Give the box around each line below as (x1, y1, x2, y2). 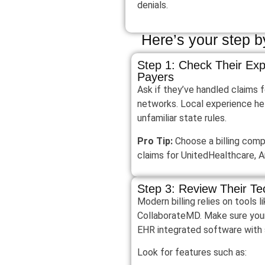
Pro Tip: (137, 135, 173, 147)
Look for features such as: (137, 247, 247, 258)
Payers (137, 70, 174, 84)
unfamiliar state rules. (137, 112, 227, 124)
